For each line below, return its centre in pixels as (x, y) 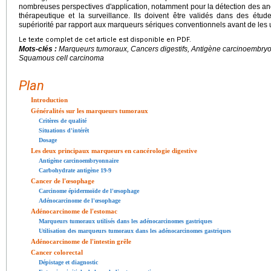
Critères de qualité (63, 120)
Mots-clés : (39, 49)
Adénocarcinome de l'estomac (74, 211)
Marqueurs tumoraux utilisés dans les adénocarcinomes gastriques (126, 221)
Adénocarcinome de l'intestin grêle (81, 241)
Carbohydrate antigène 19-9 (75, 170)
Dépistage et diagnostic (68, 262)
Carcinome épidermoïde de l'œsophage (89, 191)
